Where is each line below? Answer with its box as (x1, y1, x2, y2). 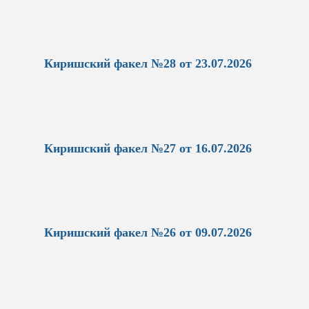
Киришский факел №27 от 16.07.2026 (43, 141, 252, 155)
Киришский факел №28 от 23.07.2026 (43, 56, 252, 70)
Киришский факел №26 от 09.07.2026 (43, 226, 252, 240)
